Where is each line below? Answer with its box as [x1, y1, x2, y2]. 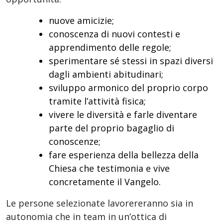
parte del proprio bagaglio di [49, 121, 174, 134]
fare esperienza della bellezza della [49, 148, 199, 161]
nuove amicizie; [49, 14, 114, 26]
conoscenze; [49, 135, 101, 147]
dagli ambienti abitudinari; [49, 68, 163, 80]
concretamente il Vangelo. [49, 175, 161, 188]
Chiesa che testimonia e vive [49, 162, 170, 174]
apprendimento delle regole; [49, 41, 171, 53]
